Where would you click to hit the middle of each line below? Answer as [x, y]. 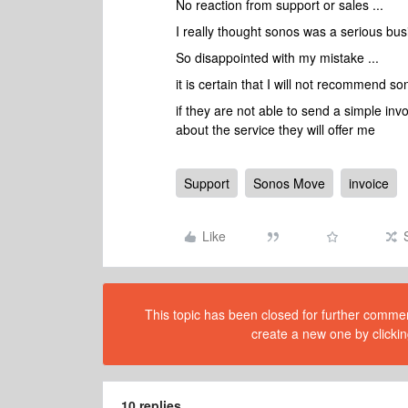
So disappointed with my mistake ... [277, 57]
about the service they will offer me [275, 129]
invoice [369, 183]
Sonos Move [289, 183]
